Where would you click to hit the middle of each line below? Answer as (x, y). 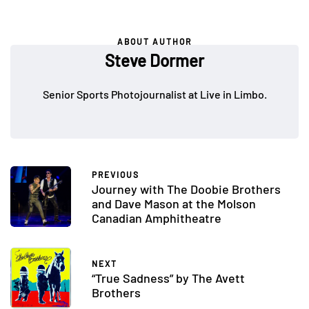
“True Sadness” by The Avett (168, 278)
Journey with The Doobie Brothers (186, 189)
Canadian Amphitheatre (157, 218)
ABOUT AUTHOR (154, 42)
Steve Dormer (154, 61)
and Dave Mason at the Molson (174, 204)
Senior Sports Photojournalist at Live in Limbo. (154, 94)
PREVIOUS (116, 175)
